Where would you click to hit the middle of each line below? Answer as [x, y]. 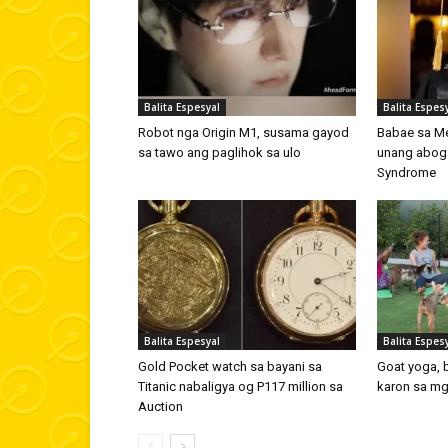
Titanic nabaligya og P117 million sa [240, 386]
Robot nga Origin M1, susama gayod [243, 132]
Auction [160, 406]
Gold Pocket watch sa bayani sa [230, 366]
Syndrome [406, 172]
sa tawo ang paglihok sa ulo [219, 152]
